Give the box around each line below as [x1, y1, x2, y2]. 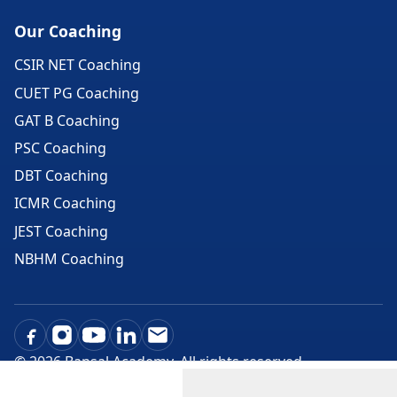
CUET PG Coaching [14, 82, 139, 103]
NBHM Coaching [14, 248, 124, 269]
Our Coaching [14, 19, 121, 42]
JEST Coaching [14, 221, 108, 241]
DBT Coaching [14, 166, 108, 186]
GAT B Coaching [14, 110, 120, 130]
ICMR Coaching [14, 193, 116, 214]
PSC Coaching [14, 137, 106, 158]
